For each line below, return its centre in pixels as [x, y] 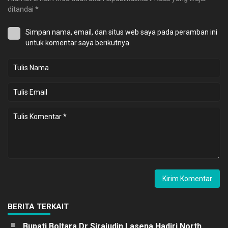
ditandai [21, 9]
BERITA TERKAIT [38, 206]
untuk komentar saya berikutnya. [78, 42]
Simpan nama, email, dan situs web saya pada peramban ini [121, 32]
